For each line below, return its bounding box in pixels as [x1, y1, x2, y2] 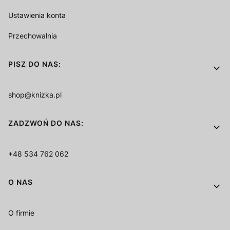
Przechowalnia [8, 31, 57, 41]
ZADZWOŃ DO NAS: [8, 119, 84, 128]
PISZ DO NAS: [8, 60, 61, 69]
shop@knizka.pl [8, 90, 62, 100]
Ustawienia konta [8, 11, 66, 20]
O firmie [8, 208, 34, 218]
